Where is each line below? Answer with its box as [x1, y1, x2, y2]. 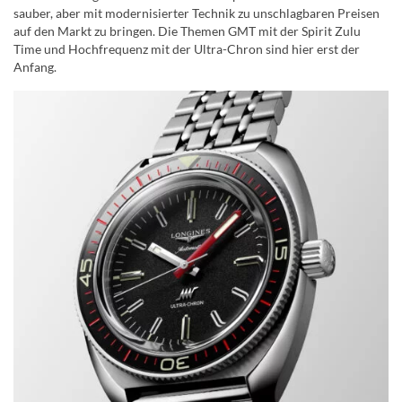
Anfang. [13, 58, 57, 74]
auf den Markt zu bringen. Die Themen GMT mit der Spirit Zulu [13, 22, 361, 39]
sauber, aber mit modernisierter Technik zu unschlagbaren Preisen [13, 4, 380, 21]
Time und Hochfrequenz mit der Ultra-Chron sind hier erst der [13, 40, 360, 57]
